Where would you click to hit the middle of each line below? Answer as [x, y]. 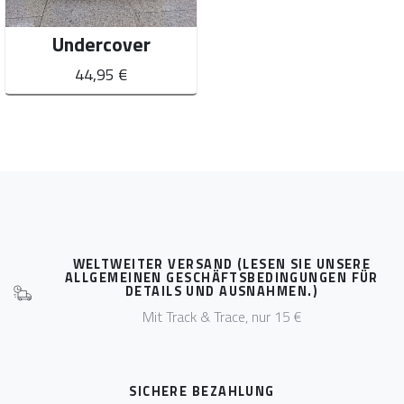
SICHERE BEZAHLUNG [202, 392]
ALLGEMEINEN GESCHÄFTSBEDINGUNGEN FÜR [222, 278]
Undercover [101, 45]
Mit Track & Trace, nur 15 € [221, 317]
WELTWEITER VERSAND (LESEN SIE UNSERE [222, 265]
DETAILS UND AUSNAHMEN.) [222, 292]
